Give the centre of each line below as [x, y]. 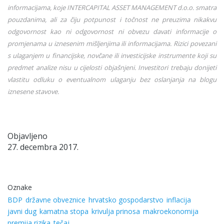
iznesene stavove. [33, 91]
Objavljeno [27, 136]
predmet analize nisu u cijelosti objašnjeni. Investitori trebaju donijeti [112, 67]
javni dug [22, 211]
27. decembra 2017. [43, 147]
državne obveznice [55, 199]
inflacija [179, 199]
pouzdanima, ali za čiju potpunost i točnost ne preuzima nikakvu [112, 19]
